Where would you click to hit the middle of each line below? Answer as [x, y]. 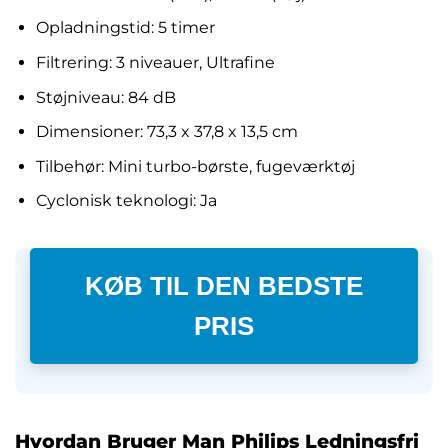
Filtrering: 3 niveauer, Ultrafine [155, 62]
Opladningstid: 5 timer [125, 28]
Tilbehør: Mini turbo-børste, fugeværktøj [195, 166]
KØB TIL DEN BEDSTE [224, 300]
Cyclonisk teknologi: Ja [126, 201]
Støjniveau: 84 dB [105, 97]
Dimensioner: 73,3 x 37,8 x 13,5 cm [166, 132]
